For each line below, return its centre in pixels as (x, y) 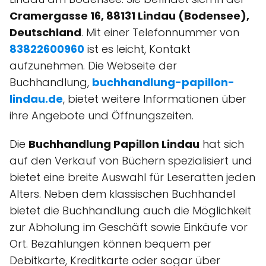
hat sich (222, 144)
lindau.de (36, 99)
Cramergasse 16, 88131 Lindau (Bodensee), (129, 16)
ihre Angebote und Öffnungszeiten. (102, 116)
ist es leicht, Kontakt (137, 49)
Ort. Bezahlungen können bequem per (110, 244)
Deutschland (45, 33)
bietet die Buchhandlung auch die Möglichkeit (130, 211)
